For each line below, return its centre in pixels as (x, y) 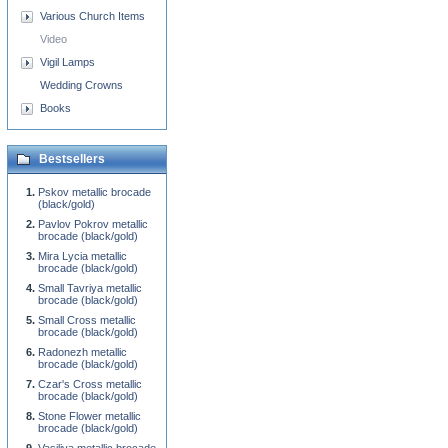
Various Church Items (92, 16)
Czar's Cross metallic (90, 384)
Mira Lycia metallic (82, 256)
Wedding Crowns (81, 85)
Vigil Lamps (67, 62)
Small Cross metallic (87, 320)
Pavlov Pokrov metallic (93, 224)
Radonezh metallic (82, 352)
